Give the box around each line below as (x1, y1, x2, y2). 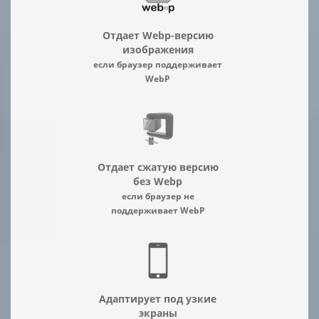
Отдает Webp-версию (102, 28, 214, 42)
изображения (122, 43, 194, 56)
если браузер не (121, 190, 194, 202)
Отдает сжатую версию (97, 160, 219, 174)
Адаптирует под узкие (99, 292, 216, 305)
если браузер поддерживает (93, 58, 222, 70)
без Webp (133, 174, 182, 188)
